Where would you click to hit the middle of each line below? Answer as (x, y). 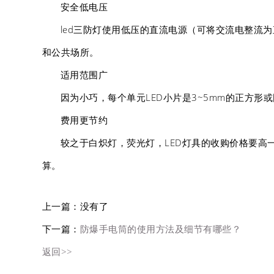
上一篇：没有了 (75, 206)
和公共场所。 (70, 52)
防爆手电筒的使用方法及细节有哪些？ (161, 229)
